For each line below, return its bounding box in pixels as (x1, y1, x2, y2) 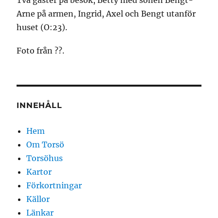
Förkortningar (26, 181, 82, 191)
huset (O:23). (17, 22, 68, 33)
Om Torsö (26, 140, 65, 150)
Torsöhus (26, 153, 63, 163)
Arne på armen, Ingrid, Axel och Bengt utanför (17, 9, 196, 19)
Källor (26, 194, 50, 204)
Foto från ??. (17, 46, 65, 56)
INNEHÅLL (17, 101, 62, 110)
